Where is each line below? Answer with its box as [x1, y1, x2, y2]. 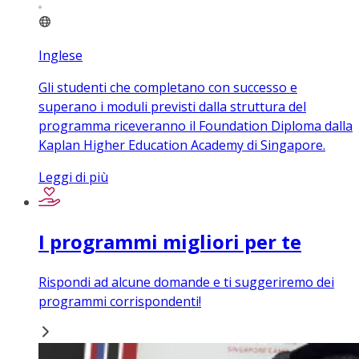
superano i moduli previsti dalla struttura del [38, 98, 306, 116]
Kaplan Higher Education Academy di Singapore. [38, 136, 325, 155]
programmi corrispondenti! [38, 292, 201, 311]
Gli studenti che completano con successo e [38, 79, 297, 97]
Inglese [38, 46, 83, 65]
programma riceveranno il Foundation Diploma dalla [38, 117, 353, 135]
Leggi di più [38, 168, 108, 187]
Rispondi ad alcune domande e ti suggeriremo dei [38, 273, 334, 292]
